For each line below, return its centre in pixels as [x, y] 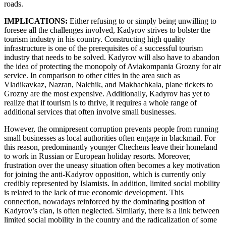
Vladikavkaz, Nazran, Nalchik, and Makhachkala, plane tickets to [108, 84]
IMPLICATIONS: [36, 21]
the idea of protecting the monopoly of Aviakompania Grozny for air [112, 66]
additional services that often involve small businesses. [90, 111]
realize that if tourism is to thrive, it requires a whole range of [100, 102]
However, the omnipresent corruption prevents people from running [111, 129]
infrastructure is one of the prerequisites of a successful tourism [103, 48]
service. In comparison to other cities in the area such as [92, 75]
